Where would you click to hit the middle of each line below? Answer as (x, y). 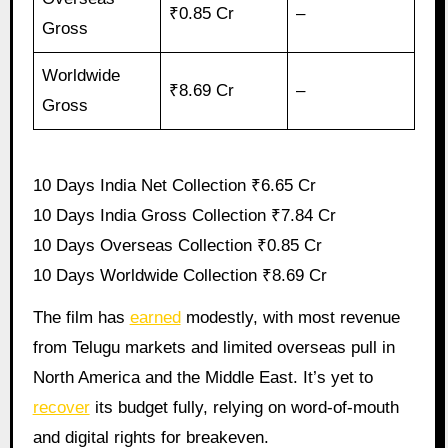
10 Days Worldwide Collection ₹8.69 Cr (179, 275)
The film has (81, 318)
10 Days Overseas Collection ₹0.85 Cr (177, 245)
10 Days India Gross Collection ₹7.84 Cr (184, 215)
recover (61, 408)
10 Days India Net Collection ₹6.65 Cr (174, 185)
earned (155, 318)
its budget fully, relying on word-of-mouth (244, 408)
